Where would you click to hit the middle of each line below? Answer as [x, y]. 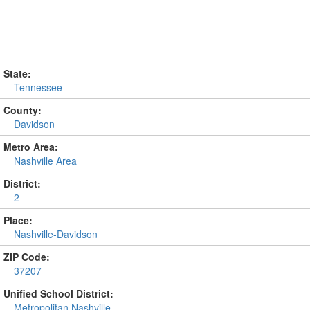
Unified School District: [58, 293]
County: [22, 110]
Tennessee [38, 87]
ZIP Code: [27, 257]
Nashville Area [45, 161]
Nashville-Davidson [56, 234]
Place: [18, 220]
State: [17, 73]
